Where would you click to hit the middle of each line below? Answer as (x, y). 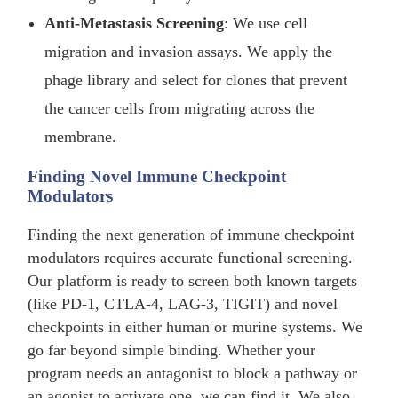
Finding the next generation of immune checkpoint (191, 235)
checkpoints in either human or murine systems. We (195, 327)
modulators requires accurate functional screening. (191, 258)
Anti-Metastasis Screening (135, 23)
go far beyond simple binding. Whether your (172, 350)
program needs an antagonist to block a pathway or (193, 374)
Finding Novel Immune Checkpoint (157, 177)
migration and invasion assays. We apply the (189, 51)
